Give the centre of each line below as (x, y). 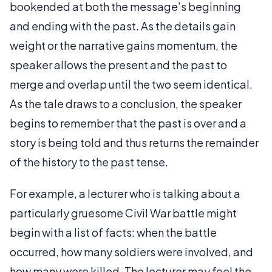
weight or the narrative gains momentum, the (124, 45)
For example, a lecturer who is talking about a (125, 193)
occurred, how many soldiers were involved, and (131, 251)
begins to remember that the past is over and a (128, 123)
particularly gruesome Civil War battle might (123, 212)
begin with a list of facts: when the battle (113, 232)
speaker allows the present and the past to (118, 64)
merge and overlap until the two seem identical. (131, 84)
